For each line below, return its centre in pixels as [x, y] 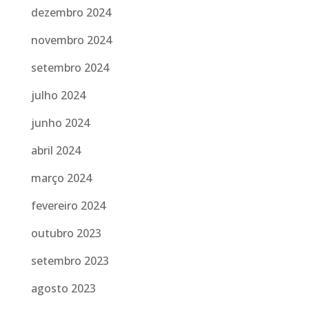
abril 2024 [56, 150]
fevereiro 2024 [68, 206]
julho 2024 [58, 95]
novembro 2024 [71, 40]
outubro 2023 [66, 233]
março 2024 [61, 178]
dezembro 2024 [71, 12]
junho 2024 [60, 123]
